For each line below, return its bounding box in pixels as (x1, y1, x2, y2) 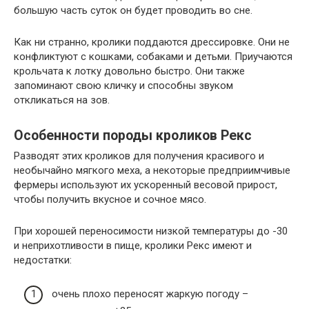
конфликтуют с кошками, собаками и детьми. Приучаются (14, 50, 292, 63)
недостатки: (14, 254, 72, 267)
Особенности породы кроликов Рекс (14, 127, 252, 143)
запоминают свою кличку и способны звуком (14, 79, 233, 92)
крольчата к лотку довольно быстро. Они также (14, 65, 245, 78)
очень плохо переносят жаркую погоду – (52, 287, 248, 300)
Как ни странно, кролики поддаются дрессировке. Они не (14, 36, 290, 49)
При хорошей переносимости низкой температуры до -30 (14, 225, 288, 238)
